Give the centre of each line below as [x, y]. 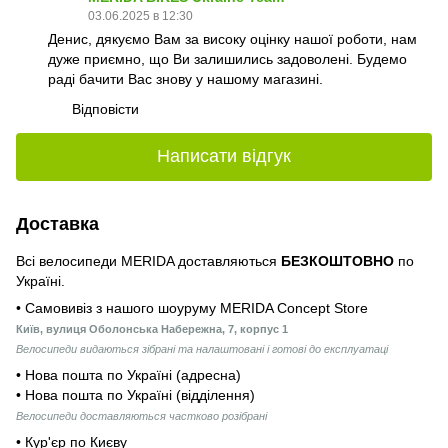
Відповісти [105, 108]
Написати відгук [224, 156]
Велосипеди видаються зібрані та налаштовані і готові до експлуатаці [202, 348]
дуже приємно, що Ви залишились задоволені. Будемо [227, 58]
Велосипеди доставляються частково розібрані [141, 415]
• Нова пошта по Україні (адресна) [128, 374]
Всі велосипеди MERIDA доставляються [148, 260]
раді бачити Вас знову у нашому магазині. [185, 78]
